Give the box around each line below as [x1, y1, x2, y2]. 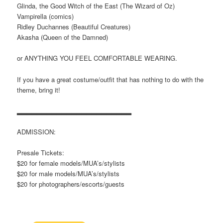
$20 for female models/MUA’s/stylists [17, 158, 125, 168]
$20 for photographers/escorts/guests [17, 179, 125, 189]
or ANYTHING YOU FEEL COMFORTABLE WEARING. [17, 53, 178, 63]
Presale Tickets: [17, 147, 65, 157]
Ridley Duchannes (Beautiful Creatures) [17, 22, 131, 32]
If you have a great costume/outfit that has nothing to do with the [17, 74, 204, 84]
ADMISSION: [17, 126, 56, 136]
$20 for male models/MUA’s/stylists [17, 168, 120, 178]
